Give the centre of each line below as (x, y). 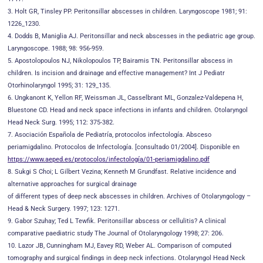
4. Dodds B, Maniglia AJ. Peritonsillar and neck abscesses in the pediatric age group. (131, 36)
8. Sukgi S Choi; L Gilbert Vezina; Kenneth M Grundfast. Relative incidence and (122, 172)
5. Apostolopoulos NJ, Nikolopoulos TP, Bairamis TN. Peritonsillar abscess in (120, 61)
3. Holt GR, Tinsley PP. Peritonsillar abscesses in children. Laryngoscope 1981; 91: (127, 12)
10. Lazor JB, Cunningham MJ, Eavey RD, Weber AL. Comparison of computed (119, 246)
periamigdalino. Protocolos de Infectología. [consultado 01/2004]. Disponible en (124, 147)
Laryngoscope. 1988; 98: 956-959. (56, 49)
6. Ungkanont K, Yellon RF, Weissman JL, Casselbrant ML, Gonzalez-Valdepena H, (125, 98)
